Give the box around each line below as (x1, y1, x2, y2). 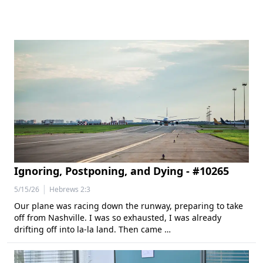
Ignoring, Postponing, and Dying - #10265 (14, 164, 229, 178)
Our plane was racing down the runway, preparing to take (14, 200, 243, 211)
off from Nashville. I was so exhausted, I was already (14, 212, 221, 223)
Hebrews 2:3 (49, 184, 90, 194)
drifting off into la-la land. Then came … (14, 224, 171, 235)
